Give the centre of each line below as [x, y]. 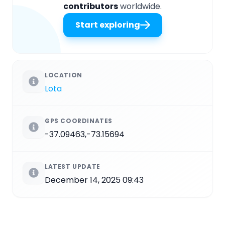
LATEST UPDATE [73, 167]
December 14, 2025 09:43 [94, 180]
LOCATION [64, 75]
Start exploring [107, 25]
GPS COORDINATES [79, 121]
